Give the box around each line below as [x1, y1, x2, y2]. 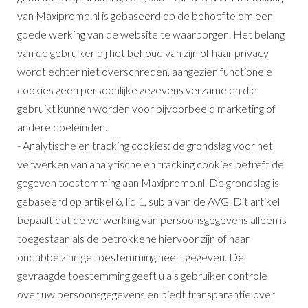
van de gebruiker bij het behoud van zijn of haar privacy [17, 45, 269, 59]
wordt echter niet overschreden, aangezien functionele [17, 64, 272, 78]
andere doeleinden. [17, 120, 109, 133]
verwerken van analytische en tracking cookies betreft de [17, 157, 284, 170]
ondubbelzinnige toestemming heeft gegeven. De [17, 250, 244, 263]
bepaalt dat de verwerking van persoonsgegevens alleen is [17, 212, 287, 226]
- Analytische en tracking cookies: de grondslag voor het [17, 138, 273, 152]
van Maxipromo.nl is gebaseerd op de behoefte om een [17, 8, 273, 22]
